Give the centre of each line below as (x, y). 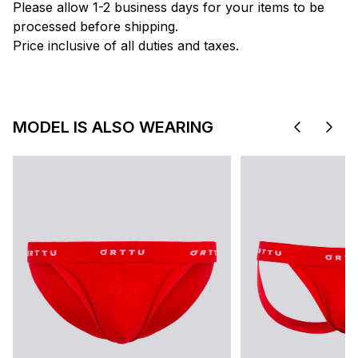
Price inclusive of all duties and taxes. (126, 46)
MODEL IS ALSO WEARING (113, 127)
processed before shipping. (95, 27)
